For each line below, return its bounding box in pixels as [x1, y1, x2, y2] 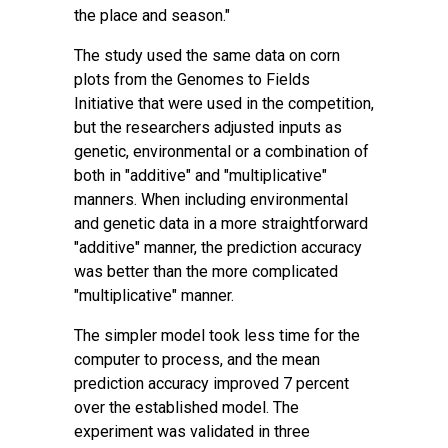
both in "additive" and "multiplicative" [74, 166, 327, 185]
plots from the [74, 70, 177, 89]
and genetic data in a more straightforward [74, 214, 368, 233]
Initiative [74, 94, 134, 113]
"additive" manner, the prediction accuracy [74, 238, 362, 257]
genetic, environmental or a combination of [74, 142, 369, 161]
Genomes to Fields [177, 70, 310, 89]
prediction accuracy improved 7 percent [74, 374, 349, 393]
